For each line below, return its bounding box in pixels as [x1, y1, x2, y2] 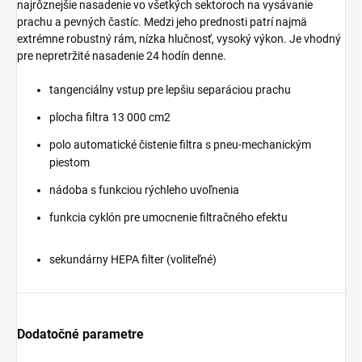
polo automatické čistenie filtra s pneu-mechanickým [49, 138, 311, 152]
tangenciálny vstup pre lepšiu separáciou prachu [49, 83, 291, 97]
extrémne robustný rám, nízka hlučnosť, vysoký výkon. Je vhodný [17, 32, 341, 46]
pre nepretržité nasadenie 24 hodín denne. [17, 49, 226, 63]
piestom [49, 156, 90, 170]
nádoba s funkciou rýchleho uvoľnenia [49, 183, 239, 197]
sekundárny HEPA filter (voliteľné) [49, 253, 217, 267]
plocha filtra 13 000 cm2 [49, 111, 170, 124]
